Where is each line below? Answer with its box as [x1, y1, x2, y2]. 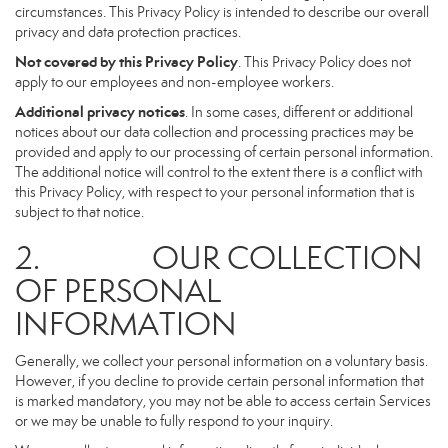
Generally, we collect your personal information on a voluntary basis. [15, 352, 428, 370]
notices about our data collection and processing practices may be [15, 123, 414, 141]
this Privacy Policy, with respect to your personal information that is [15, 183, 415, 201]
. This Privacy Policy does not [238, 53, 411, 71]
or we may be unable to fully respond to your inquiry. [15, 412, 333, 430]
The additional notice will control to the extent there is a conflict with [15, 163, 423, 181]
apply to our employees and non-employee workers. [15, 73, 334, 91]
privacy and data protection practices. [15, 23, 241, 41]
